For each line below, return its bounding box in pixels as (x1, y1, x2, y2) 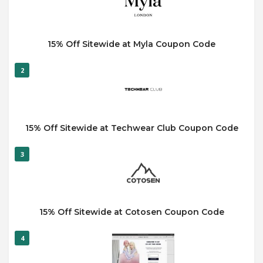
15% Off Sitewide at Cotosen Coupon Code (39, 207, 224, 217)
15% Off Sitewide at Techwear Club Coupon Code (25, 123, 238, 133)
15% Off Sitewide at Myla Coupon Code (48, 39, 215, 49)
